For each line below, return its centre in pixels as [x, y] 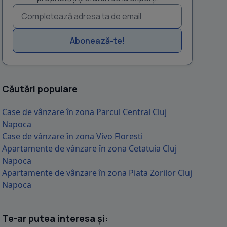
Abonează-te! [97, 41]
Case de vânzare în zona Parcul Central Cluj [84, 112]
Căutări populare [40, 89]
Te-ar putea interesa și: [55, 218]
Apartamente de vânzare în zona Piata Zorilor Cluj [97, 173]
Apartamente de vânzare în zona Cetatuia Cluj [89, 148]
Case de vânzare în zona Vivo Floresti [72, 136]
